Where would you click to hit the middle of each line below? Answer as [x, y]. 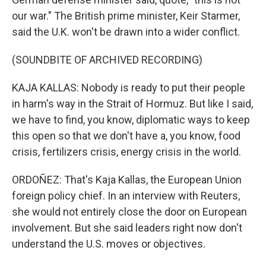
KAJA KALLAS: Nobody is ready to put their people [129, 88]
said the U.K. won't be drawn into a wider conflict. [126, 32]
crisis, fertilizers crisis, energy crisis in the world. [126, 152]
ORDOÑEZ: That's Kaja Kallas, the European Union [127, 180]
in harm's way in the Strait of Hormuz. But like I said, [132, 104]
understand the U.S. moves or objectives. [109, 244]
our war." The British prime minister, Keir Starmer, [126, 16]
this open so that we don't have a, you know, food [126, 136]
